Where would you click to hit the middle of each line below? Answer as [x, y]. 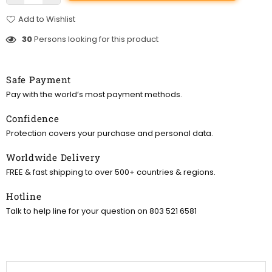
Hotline [24, 196]
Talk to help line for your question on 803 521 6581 [101, 211]
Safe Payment [39, 80]
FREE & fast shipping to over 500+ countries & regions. [111, 172]
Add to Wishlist [47, 19]
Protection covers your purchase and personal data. [110, 134]
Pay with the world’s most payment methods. [94, 95]
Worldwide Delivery [53, 158]
